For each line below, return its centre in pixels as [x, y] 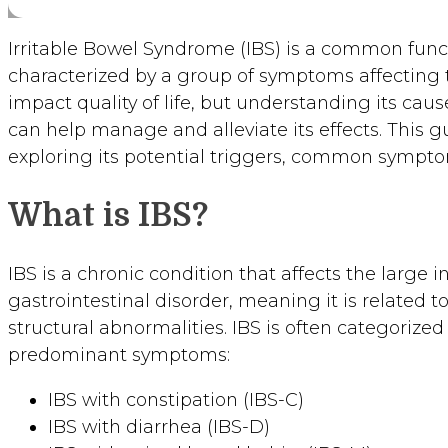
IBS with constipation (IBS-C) [176, 400]
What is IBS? [108, 216]
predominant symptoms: [119, 355]
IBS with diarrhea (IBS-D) [159, 427]
